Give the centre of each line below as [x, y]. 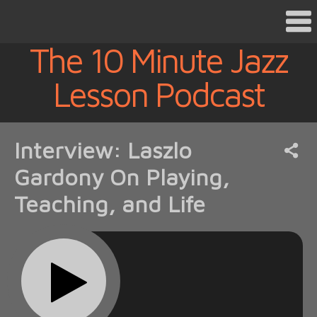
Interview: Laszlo [103, 150]
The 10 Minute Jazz [158, 60]
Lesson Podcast [158, 94]
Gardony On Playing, [122, 177]
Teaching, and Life [110, 204]
